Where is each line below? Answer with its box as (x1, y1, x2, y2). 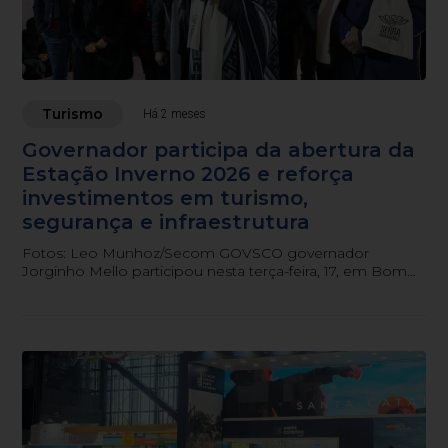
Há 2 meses (143, 106, 207, 121)
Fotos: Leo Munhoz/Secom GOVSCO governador (22, 243, 370, 262)
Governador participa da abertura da (22, 137, 416, 162)
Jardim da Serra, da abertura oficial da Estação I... (22, 279, 359, 298)
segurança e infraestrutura (22, 209, 311, 234)
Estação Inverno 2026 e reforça (22, 161, 355, 186)
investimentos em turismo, (22, 185, 309, 210)
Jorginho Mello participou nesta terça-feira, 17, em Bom (22, 261, 408, 280)
